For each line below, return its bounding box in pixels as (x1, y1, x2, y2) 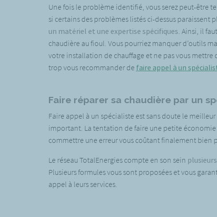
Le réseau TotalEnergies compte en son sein (48, 155, 187, 165)
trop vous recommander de (48, 62, 136, 72)
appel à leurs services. (48, 179, 117, 189)
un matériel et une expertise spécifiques (48, 26, 178, 36)
